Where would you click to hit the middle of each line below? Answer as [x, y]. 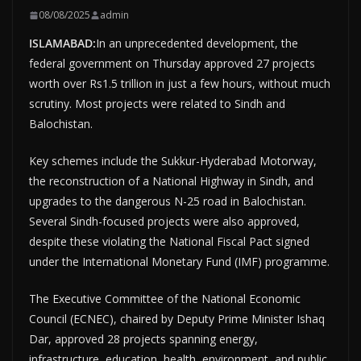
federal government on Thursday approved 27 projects [172, 64]
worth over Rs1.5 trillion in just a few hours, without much [180, 84]
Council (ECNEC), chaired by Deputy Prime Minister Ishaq [177, 319]
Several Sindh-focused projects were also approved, [164, 222]
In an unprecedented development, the [197, 44]
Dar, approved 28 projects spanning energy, [143, 339]
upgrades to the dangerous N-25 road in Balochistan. [168, 201]
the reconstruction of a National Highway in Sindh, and [171, 181]
